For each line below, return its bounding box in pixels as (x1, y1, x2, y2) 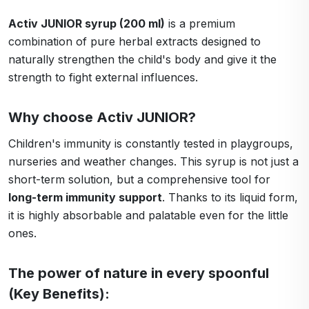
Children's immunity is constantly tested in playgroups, (8, 137, 293, 150)
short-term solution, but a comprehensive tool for (8, 172, 270, 186)
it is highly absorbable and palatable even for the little (8, 208, 288, 222)
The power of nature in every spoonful (8, 265, 269, 281)
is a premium (165, 17, 235, 30)
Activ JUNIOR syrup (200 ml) (8, 17, 165, 30)
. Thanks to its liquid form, (162, 190, 298, 204)
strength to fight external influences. (8, 70, 198, 84)
